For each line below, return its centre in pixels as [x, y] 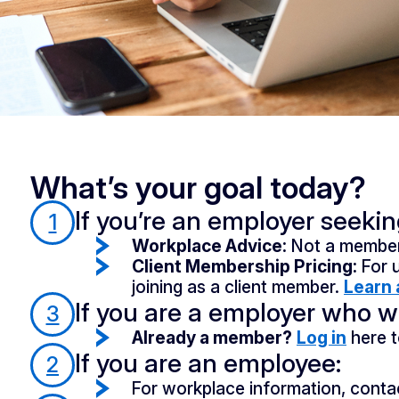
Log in [322, 337]
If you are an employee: [208, 362]
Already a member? [212, 337]
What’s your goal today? [198, 187]
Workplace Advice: [209, 245]
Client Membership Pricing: [244, 266]
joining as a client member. [238, 286]
